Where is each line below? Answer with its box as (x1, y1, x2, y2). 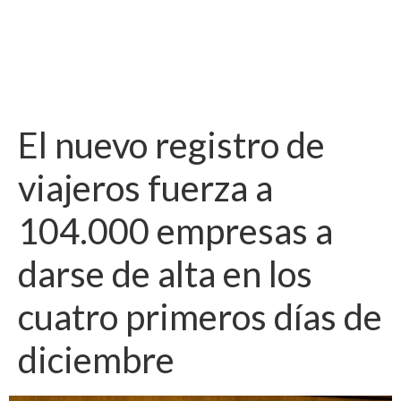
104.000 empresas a (18, 209, 333, 252)
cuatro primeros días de (18, 294, 382, 338)
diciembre (18, 337, 175, 381)
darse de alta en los (18, 252, 312, 295)
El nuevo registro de (18, 123, 325, 166)
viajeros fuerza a (18, 166, 273, 209)
